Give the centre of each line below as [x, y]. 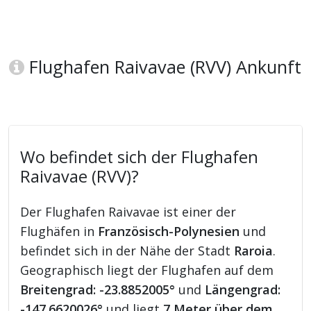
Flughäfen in [59, 232]
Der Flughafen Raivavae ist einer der [128, 212]
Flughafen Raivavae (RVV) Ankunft [163, 67]
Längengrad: [243, 290]
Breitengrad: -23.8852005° [98, 290]
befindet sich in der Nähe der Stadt [127, 251]
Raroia [254, 251]
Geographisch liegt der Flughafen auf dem [147, 270]
